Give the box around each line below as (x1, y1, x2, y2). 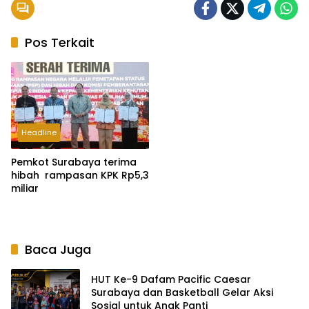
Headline (21, 127, 57, 139)
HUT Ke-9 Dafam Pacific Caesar (91, 272, 251, 286)
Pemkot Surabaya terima (11, 155, 137, 170)
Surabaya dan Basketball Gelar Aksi (91, 285, 273, 299)
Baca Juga (25, 241, 91, 259)
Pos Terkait (25, 34, 94, 52)
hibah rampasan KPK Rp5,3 (11, 168, 149, 183)
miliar (11, 181, 39, 196)
